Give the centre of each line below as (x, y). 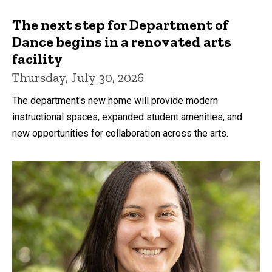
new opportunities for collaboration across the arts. (120, 134)
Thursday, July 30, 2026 (78, 78)
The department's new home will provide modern (115, 101)
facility (37, 59)
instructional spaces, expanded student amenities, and (127, 117)
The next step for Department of (120, 25)
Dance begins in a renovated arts (122, 42)
